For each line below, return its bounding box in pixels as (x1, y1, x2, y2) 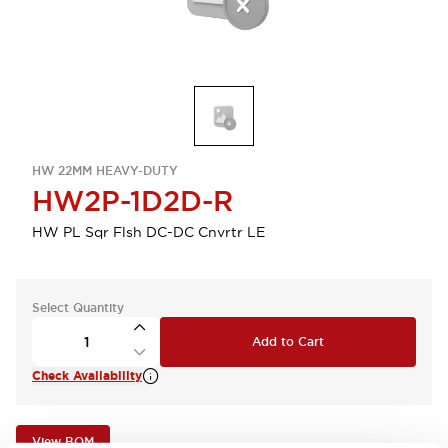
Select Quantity (32, 300, 124, 316)
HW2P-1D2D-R (32, 183, 233, 219)
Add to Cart (252, 334, 324, 350)
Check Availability (32, 368, 142, 384)
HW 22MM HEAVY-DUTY (32, 163, 178, 179)
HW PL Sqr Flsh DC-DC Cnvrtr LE (32, 223, 265, 241)
